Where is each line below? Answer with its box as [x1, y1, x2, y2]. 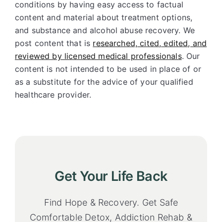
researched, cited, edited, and [93, 38, 207, 48]
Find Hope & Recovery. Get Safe [44, 197, 178, 208]
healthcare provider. [15, 90, 92, 100]
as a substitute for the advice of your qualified [15, 77, 193, 87]
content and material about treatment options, [15, 12, 193, 22]
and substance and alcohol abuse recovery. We [15, 25, 195, 35]
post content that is [15, 38, 93, 48]
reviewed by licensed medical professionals [15, 51, 182, 61]
